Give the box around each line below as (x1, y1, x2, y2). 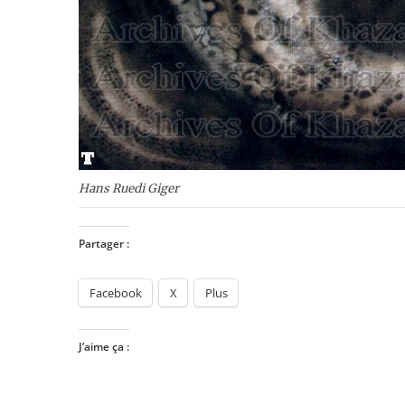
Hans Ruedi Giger (79, 180, 179, 196)
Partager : (79, 235, 129, 251)
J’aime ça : (79, 338, 129, 354)
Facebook (89, 284, 142, 301)
